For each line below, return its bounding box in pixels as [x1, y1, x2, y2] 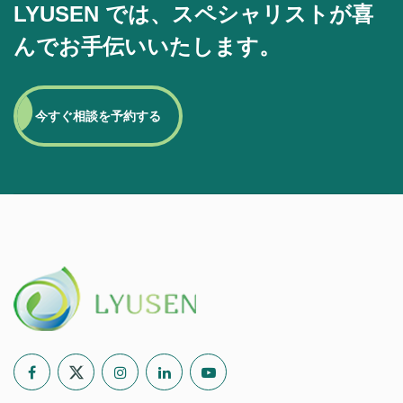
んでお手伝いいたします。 [13, 34, 281, 59]
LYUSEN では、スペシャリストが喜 [13, 2, 373, 27]
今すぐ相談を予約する [35, 109, 161, 124]
